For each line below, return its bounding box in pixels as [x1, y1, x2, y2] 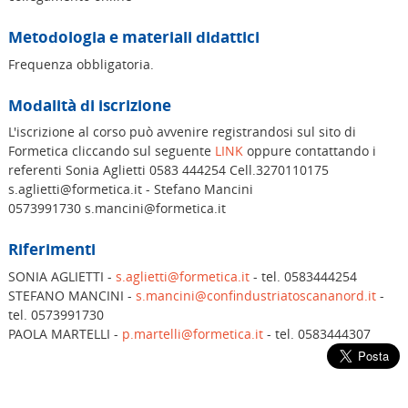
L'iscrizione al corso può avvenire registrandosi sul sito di [7, 123, 356, 141]
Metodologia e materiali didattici [7, 26, 260, 48]
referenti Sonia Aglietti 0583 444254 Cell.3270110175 [7, 161, 329, 179]
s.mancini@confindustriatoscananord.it [135, 286, 376, 304]
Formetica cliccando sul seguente [7, 142, 215, 160]
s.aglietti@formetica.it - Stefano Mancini [7, 180, 253, 199]
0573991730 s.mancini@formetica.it [7, 199, 226, 218]
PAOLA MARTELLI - [7, 324, 122, 342]
